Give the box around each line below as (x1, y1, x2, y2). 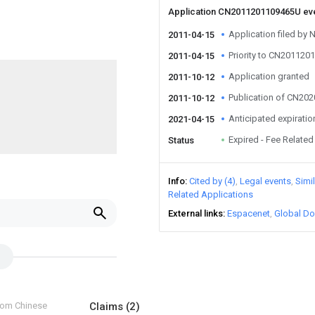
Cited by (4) (189, 176, 236, 186)
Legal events (240, 176, 291, 186)
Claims (89, 300, 126, 313)
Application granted (229, 71, 309, 82)
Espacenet (227, 208, 270, 219)
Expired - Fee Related (229, 134, 314, 145)
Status (168, 135, 194, 146)
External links (168, 208, 223, 219)
